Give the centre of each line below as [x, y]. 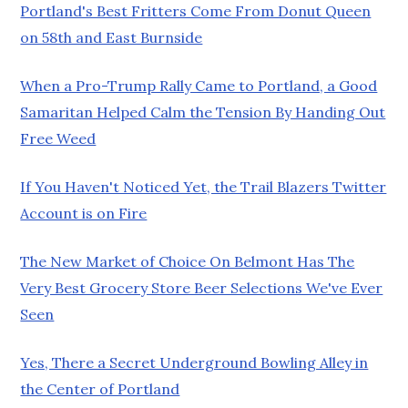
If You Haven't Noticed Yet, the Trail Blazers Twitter [204, 186]
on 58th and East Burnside [112, 37]
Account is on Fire [84, 213]
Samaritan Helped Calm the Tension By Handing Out [203, 112]
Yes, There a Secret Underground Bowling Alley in [194, 362]
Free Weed [58, 138]
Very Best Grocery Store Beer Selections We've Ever [202, 287]
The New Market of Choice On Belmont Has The [188, 261]
